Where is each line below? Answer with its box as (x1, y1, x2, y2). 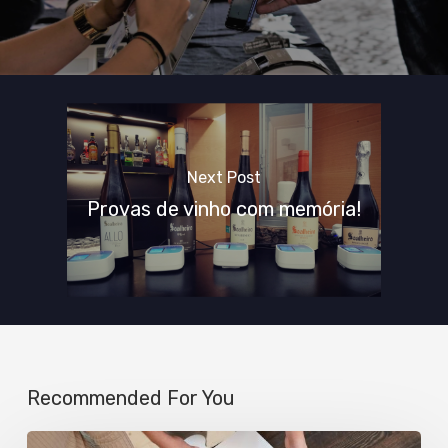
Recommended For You (26, 386, 235, 411)
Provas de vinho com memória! (86, 197, 361, 222)
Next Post (186, 168, 261, 188)
